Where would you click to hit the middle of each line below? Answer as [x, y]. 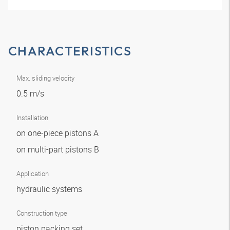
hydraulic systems [50, 189]
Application [33, 174]
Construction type [42, 213]
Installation [32, 118]
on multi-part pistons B [59, 149]
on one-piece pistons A [59, 133]
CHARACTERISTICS [70, 51]
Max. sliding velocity [45, 78]
